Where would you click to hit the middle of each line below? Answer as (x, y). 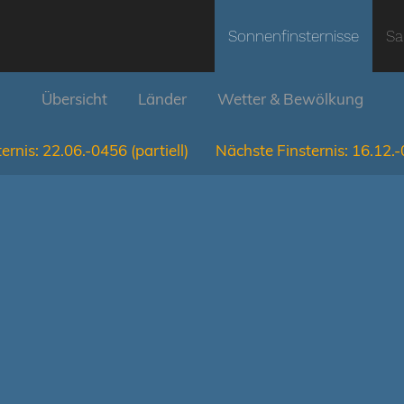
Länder (162, 99)
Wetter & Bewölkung (290, 99)
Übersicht (74, 99)
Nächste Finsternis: (282, 150)
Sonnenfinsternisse (294, 36)
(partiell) (160, 150)
